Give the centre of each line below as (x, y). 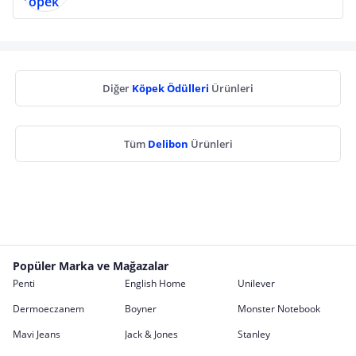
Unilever (256, 283)
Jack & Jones (152, 334)
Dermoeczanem (48, 309)
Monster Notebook (279, 309)
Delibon (169, 144)
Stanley (253, 334)
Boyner (141, 309)
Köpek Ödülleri (172, 88)
